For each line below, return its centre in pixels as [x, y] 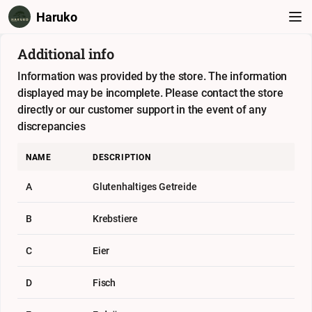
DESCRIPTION [122, 157]
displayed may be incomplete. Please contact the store [150, 93]
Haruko [57, 17]
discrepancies [52, 126]
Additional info [66, 54]
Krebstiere [115, 218]
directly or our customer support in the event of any [142, 109]
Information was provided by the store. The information [153, 76]
